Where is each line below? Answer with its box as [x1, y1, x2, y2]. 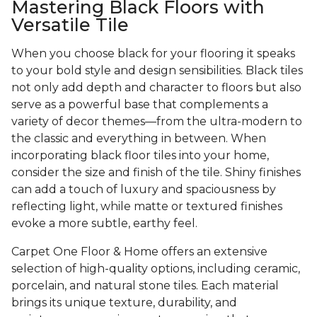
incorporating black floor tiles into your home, [11, 149, 269, 163]
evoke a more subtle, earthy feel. [11, 217, 197, 231]
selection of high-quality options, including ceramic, [11, 262, 300, 276]
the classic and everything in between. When [11, 132, 266, 146]
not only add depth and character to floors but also [11, 81, 301, 95]
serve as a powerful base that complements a [11, 98, 268, 112]
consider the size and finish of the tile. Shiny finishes [11, 166, 301, 180]
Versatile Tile [11, 14, 129, 36]
